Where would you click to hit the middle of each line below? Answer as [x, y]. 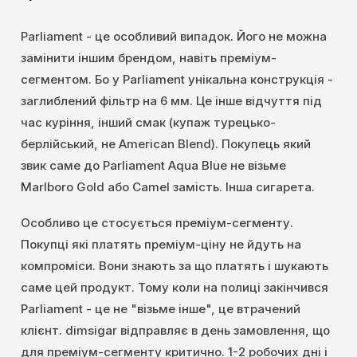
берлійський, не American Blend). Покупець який [166, 144]
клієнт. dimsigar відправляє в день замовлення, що [175, 331]
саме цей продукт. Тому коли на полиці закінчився [175, 288]
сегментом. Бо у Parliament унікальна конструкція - [177, 80]
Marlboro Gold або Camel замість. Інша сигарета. [168, 187]
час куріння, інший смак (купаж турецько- [148, 123]
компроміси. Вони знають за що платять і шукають [175, 266]
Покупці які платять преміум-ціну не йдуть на [161, 245]
